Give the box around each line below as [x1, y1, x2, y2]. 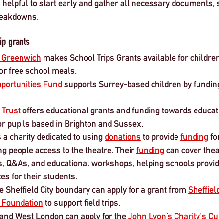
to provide [141, 131, 180, 142]
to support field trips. [43, 197, 122, 208]
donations [105, 131, 141, 142]
